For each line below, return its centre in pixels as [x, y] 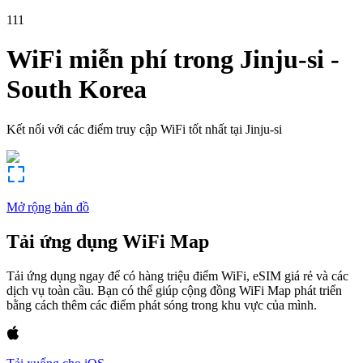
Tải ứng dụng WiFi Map [108, 241]
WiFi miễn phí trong [120, 60]
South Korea [77, 90]
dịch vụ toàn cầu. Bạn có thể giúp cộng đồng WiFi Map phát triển [174, 290]
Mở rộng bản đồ [48, 207]
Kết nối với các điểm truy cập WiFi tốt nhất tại [124, 129]
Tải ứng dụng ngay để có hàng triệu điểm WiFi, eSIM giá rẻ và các [177, 275]
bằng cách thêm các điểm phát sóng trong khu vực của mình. [162, 305]
